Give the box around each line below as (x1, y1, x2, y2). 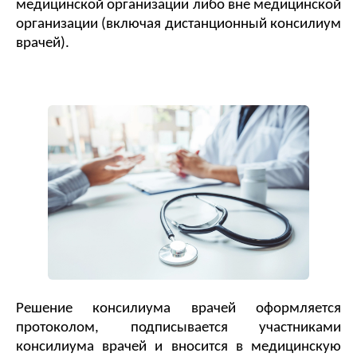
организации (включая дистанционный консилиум (16, 17, 341, 33)
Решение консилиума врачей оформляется (16, 300, 341, 316)
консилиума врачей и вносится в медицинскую (16, 339, 341, 355)
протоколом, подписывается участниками (16, 320, 341, 335)
